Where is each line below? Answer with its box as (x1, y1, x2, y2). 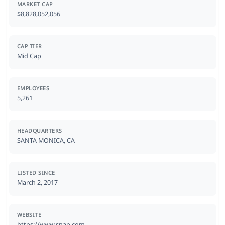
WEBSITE (17, 211, 41, 218)
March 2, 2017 (17, 178, 58, 187)
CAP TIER (17, 42, 42, 50)
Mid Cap (17, 51, 41, 60)
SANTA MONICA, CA (17, 136, 75, 145)
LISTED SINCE (17, 169, 55, 176)
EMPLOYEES (17, 84, 49, 92)
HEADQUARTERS (17, 127, 62, 134)
